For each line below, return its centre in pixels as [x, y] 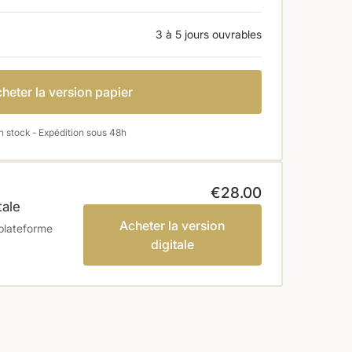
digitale [172, 244]
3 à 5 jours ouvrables [208, 35]
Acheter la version [172, 225]
